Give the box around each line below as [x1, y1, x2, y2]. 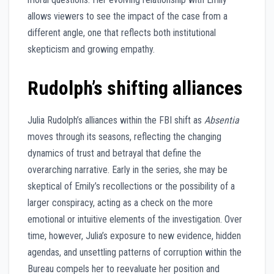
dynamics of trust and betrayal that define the [28, 147, 201, 160]
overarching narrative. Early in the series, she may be [28, 164, 228, 176]
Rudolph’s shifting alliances [28, 76, 243, 100]
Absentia [204, 114, 239, 127]
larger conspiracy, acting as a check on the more [28, 197, 213, 209]
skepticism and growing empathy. [28, 43, 155, 56]
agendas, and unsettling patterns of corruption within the [28, 246, 242, 259]
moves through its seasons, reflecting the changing [28, 131, 221, 143]
